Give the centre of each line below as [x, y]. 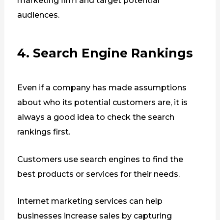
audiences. [38, 15]
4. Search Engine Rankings [105, 53]
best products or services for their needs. [98, 174]
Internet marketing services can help [90, 201]
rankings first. [43, 132]
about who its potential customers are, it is [102, 102]
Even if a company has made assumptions [102, 87]
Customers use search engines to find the [100, 159]
